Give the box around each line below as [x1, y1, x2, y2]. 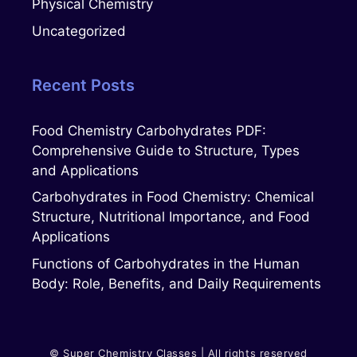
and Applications [32, 162, 139, 178]
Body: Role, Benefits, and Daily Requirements [32, 275, 321, 292]
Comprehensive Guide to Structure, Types [32, 142, 300, 159]
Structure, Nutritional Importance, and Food [32, 209, 310, 226]
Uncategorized [32, 22, 126, 39]
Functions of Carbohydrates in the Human [32, 255, 300, 272]
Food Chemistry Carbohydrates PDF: [32, 122, 266, 139]
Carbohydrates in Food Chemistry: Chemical [32, 189, 314, 206]
